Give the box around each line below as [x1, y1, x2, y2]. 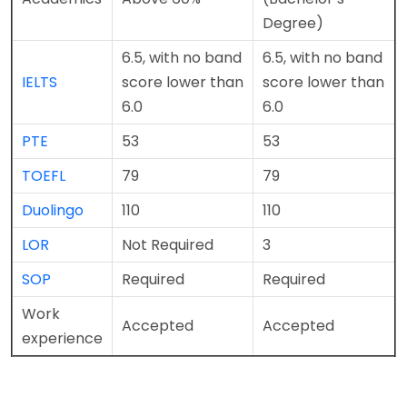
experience [22, 327, 103, 349]
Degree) [263, 12, 323, 34]
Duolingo [22, 199, 84, 221]
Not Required [122, 233, 213, 255]
